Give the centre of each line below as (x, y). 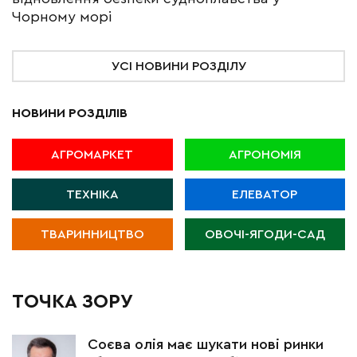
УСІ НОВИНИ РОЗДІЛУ (178, 66)
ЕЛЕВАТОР (265, 194)
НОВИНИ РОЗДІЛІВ (70, 113)
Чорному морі (62, 17)
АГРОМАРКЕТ (92, 155)
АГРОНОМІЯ (265, 155)
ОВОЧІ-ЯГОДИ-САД (265, 234)
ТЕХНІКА (92, 194)
